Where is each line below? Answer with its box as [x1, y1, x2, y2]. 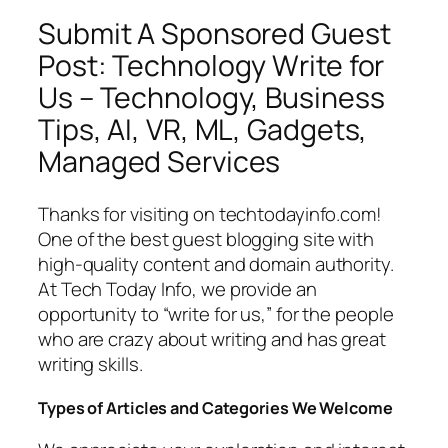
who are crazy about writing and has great [38, 326, 386, 353]
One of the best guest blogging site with [38, 226, 374, 253]
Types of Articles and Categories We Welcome [38, 396, 393, 419]
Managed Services [38, 142, 281, 182]
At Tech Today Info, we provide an [38, 276, 317, 303]
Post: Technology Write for [38, 46, 385, 86]
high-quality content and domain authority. [38, 251, 394, 278]
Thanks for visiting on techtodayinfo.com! [38, 201, 382, 228]
